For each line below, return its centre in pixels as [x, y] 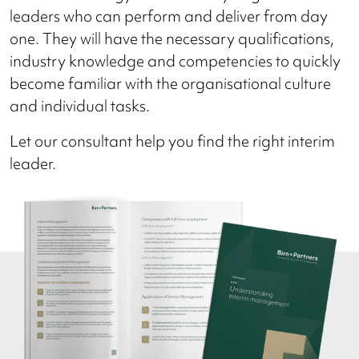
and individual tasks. [80, 105]
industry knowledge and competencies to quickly [175, 61]
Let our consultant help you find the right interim [172, 141]
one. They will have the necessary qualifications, [172, 38]
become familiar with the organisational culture [170, 83]
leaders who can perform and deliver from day [169, 16]
